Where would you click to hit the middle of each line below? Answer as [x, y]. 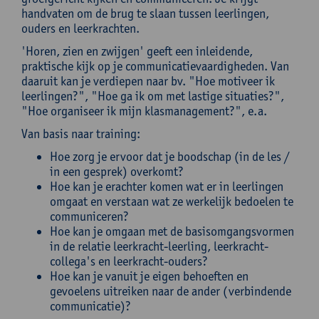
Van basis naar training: [81, 134]
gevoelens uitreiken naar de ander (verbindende [171, 291]
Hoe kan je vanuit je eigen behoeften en [149, 276]
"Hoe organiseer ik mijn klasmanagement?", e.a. [144, 111]
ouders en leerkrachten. [80, 28]
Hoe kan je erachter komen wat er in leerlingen [167, 186]
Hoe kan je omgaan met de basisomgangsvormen [172, 231]
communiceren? [89, 216]
